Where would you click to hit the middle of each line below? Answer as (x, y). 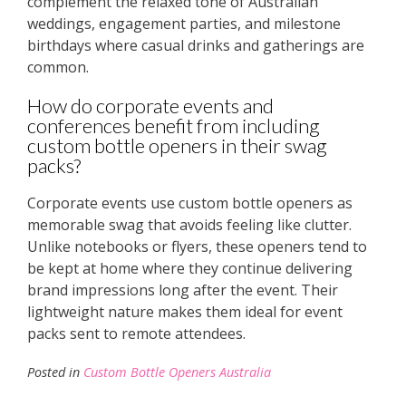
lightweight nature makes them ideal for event (185, 311)
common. (58, 68)
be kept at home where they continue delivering (190, 268)
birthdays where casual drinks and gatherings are (196, 46)
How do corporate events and (150, 106)
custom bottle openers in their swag (177, 146)
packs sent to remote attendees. (136, 333)
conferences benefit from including (174, 126)
